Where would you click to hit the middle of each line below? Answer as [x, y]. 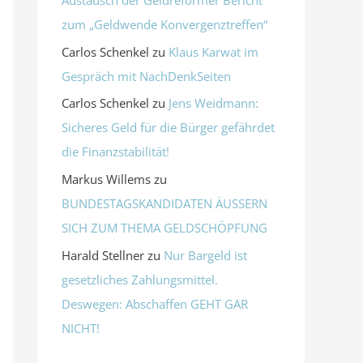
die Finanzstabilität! [115, 152]
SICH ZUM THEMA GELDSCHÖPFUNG [164, 228]
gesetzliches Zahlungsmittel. [140, 279]
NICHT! [81, 328]
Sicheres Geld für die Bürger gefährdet [168, 128]
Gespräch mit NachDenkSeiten [146, 76]
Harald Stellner [103, 255]
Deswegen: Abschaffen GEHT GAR [155, 303]
